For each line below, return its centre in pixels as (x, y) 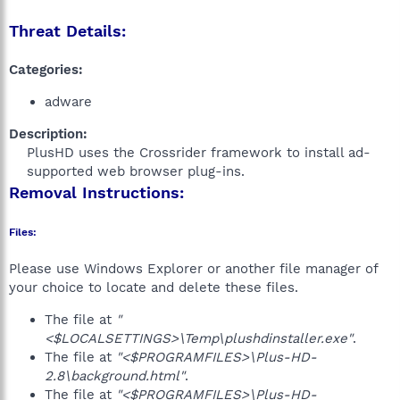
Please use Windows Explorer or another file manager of (193, 269)
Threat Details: (67, 31)
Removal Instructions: (96, 192)
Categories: (46, 70)
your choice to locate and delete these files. (154, 287)
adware (68, 102)
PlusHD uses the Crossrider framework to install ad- (199, 153)
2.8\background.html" (115, 376)
